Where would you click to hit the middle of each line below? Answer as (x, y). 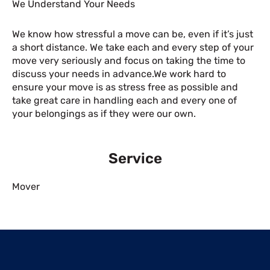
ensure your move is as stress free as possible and (125, 87)
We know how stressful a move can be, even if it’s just (133, 34)
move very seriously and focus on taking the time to (129, 61)
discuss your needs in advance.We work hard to (119, 74)
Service (135, 159)
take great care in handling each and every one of (124, 100)
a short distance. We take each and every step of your (133, 47)
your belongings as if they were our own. (104, 114)
